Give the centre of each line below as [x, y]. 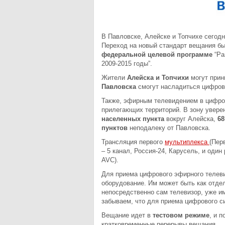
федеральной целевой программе [157, 54]
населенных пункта [133, 119]
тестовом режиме [181, 215]
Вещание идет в [127, 215]
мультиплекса [187, 142]
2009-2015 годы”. [127, 64]
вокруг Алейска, [191, 119]
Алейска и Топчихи [158, 78]
